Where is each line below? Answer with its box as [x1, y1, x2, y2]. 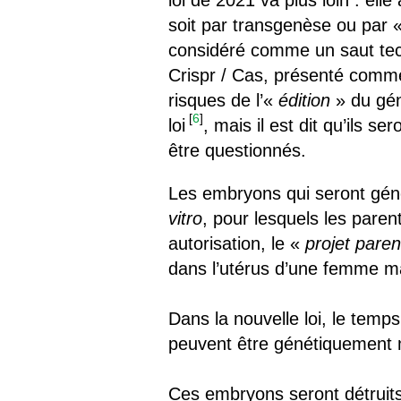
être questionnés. [168, 141, 307, 160]
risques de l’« [168, 90, 279, 110]
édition [278, 90, 331, 110]
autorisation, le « [168, 234, 306, 253]
